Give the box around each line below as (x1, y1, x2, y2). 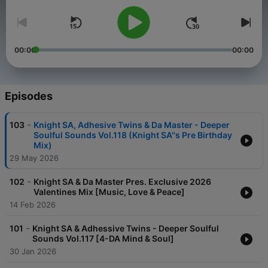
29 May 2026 (10, 153, 59, 163)
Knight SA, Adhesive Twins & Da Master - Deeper (33, 120, 230, 130)
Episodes (5, 90, 53, 103)
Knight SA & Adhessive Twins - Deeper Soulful (32, 223, 219, 234)
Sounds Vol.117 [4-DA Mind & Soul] (32, 233, 174, 244)
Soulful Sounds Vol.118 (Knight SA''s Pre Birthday (33, 130, 232, 141)
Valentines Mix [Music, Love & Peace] (33, 187, 185, 197)
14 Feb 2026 (10, 200, 56, 210)
